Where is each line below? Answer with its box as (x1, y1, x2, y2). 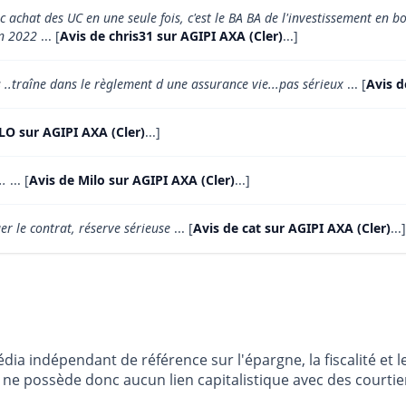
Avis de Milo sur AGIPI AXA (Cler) (29, 171, 235, 189)
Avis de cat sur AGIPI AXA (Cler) (193, 219, 391, 237)
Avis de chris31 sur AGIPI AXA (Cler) (60, 27, 283, 45)
